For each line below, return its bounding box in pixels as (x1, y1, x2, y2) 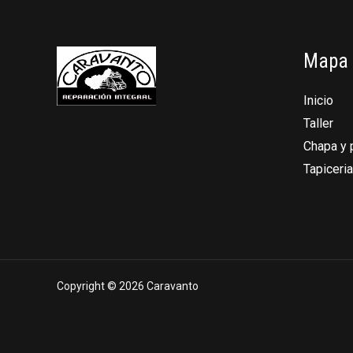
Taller (303, 116, 333, 132)
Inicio (303, 93, 333, 109)
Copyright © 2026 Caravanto (57, 280, 199, 293)
